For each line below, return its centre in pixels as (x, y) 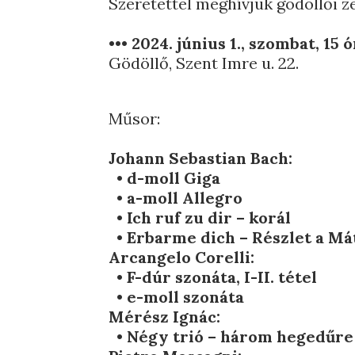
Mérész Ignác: (165, 317)
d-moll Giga (172, 178)
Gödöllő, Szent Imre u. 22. (204, 63)
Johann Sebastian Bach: (201, 158)
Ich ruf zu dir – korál (209, 218)
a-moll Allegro (185, 198)
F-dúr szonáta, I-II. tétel (222, 277)
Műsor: (135, 118)
